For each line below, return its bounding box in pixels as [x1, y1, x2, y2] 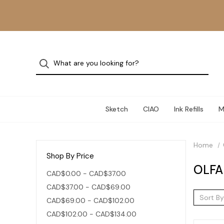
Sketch [105, 104, 128, 113]
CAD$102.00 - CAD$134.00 [46, 209, 136, 218]
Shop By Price [46, 151, 94, 161]
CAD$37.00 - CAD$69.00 [46, 182, 130, 191]
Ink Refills [173, 104, 203, 113]
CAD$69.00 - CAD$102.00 [46, 195, 134, 205]
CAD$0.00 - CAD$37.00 [46, 168, 126, 178]
